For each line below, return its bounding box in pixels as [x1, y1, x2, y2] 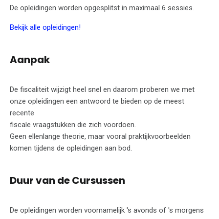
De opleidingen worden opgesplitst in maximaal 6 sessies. [10, 3, 196, 12]
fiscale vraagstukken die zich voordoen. [10, 120, 136, 129]
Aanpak [10, 52, 50, 66]
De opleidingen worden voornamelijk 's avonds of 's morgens [10, 205, 204, 215]
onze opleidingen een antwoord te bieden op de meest [10, 96, 184, 106]
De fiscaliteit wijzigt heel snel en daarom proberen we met [10, 85, 195, 94]
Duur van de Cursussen [10, 173, 125, 187]
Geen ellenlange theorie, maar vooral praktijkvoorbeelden [10, 131, 191, 141]
